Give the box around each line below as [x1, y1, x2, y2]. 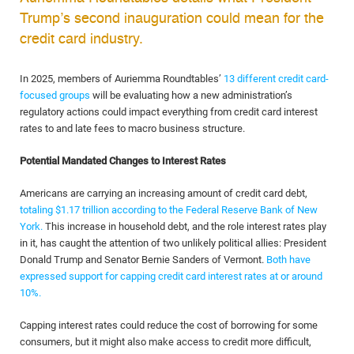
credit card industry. [20, 32, 143, 47]
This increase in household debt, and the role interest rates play [43, 220, 326, 232]
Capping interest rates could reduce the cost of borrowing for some [20, 319, 318, 331]
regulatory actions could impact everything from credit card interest [20, 106, 318, 118]
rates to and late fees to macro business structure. [20, 122, 245, 134]
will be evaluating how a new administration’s [90, 89, 292, 101]
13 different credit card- [224, 73, 329, 85]
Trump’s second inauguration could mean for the [20, 12, 324, 26]
